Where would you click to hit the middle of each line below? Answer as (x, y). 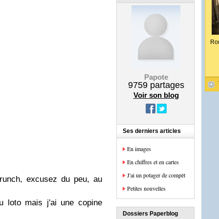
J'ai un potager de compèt (156, 175)
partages (166, 85)
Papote (156, 77)
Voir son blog (156, 95)
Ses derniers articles (152, 131)
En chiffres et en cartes (153, 162)
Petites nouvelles (146, 188)
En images (139, 149)
